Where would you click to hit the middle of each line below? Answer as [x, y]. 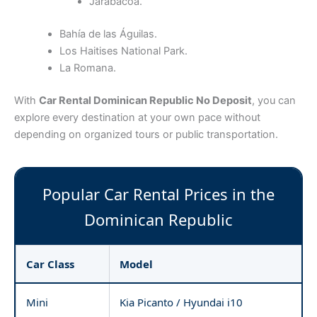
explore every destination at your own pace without [137, 117]
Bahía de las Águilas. [108, 34]
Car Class [50, 264]
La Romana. [87, 68]
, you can [274, 100]
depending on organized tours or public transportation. [146, 134]
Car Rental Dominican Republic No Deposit [145, 100]
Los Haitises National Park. [123, 51]
